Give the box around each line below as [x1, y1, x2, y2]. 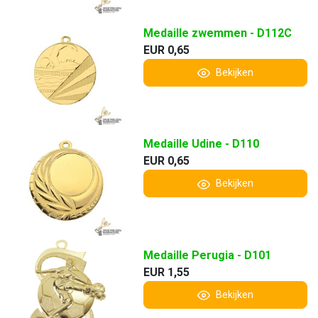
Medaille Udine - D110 [143, 137, 259, 151]
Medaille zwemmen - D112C [143, 26, 292, 40]
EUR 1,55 [143, 265, 190, 280]
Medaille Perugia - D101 [143, 248, 271, 263]
